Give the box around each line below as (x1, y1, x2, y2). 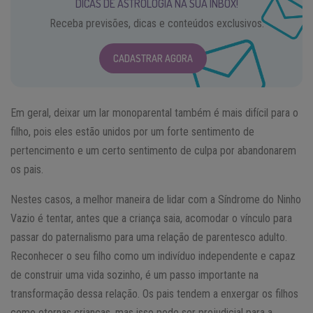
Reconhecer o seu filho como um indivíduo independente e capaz (10, 249, 296, 263)
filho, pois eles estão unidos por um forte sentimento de (10, 124, 254, 138)
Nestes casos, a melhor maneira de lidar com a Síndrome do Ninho (10, 192, 301, 206)
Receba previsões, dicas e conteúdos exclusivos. (49, 16, 264, 30)
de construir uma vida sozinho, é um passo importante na (10, 268, 259, 282)
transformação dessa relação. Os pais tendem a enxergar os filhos (10, 286, 298, 300)
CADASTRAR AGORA (113, 52, 193, 64)
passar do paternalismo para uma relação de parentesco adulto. (10, 230, 287, 244)
